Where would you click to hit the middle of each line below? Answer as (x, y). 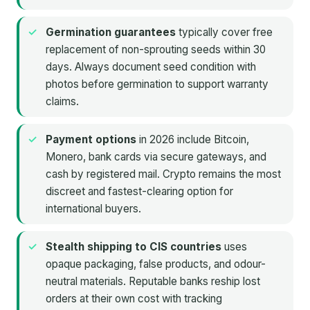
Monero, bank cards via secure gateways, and (156, 157)
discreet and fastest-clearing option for (139, 192)
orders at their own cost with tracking (134, 299)
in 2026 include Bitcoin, (193, 140)
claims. (62, 102)
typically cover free (224, 33)
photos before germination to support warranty (157, 84)
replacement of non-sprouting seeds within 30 (156, 50)
